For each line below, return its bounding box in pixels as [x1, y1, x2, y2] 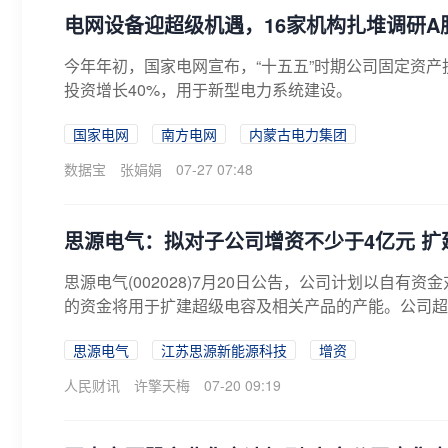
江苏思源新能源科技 [161, 340, 287, 360]
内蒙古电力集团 [249, 124, 347, 144]
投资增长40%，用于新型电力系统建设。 [64, 78, 352, 101]
